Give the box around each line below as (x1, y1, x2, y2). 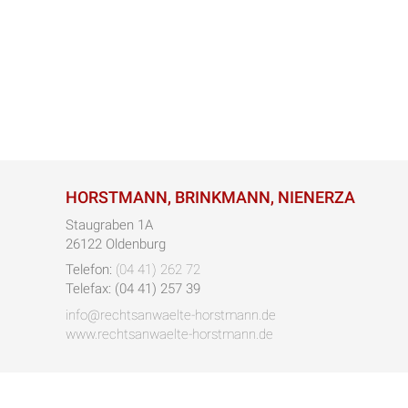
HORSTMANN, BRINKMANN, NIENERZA (66, 188, 355, 207)
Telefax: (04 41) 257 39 (66, 280, 200, 297)
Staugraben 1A (66, 216, 153, 233)
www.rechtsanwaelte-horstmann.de (66, 325, 273, 342)
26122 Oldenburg (66, 235, 166, 252)
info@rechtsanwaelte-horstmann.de (66, 306, 276, 323)
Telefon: (66, 261, 116, 278)
